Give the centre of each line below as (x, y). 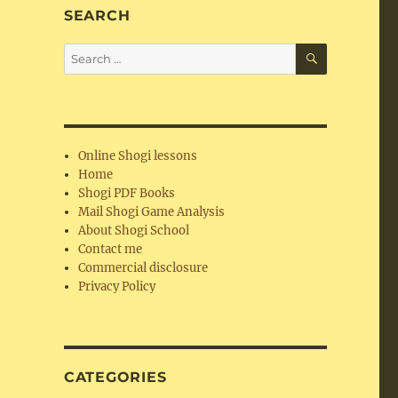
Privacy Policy (117, 287)
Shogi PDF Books (127, 193)
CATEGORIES (115, 377)
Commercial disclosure (143, 268)
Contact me (111, 249)
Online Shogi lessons (138, 156)
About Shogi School (134, 231)
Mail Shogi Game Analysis (152, 212)
